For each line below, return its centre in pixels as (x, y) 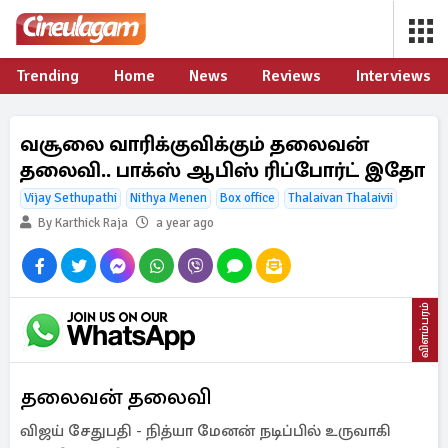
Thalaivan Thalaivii (340, 198)
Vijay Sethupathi (70, 198)
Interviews (393, 76)
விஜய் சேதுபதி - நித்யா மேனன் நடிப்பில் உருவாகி (205, 431)
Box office (247, 198)
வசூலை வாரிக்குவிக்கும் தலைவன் (194, 144)
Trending (48, 76)
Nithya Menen (168, 198)
